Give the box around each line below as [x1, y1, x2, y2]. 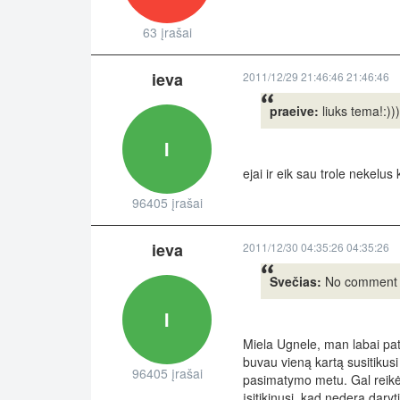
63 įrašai [142, 23, 192, 42]
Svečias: [270, 272, 321, 291]
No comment [321, 272, 397, 291]
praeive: [270, 102, 319, 121]
